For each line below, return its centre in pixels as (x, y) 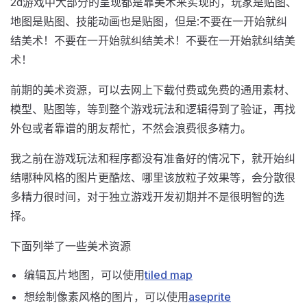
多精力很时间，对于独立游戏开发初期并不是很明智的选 (147, 197)
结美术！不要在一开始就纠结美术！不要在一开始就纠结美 (153, 40)
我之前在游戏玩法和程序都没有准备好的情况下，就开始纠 (153, 158)
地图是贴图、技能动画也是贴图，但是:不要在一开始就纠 (149, 21)
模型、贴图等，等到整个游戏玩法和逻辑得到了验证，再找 (153, 109)
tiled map (169, 275)
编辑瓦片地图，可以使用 (84, 275)
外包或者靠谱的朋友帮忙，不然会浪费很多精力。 (131, 128)
